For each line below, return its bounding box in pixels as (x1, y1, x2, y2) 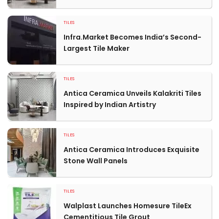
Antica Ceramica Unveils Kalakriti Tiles (64, 88, 201, 98)
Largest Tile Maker (64, 44, 130, 53)
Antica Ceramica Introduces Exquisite (64, 145, 199, 154)
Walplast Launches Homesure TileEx (64, 201, 192, 211)
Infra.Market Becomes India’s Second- (64, 32, 201, 42)
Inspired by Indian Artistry (64, 100, 156, 109)
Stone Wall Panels (64, 156, 128, 166)
